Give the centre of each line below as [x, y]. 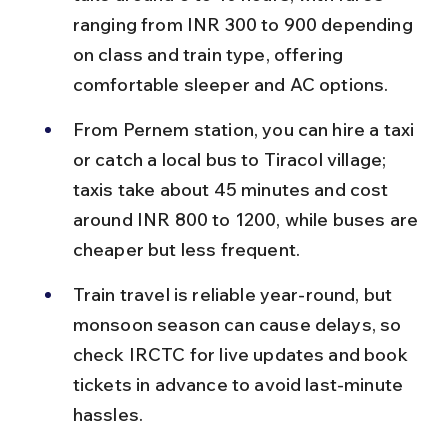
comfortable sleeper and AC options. [230, 84]
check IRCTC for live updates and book [242, 354]
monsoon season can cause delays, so [239, 324]
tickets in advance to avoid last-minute [240, 384]
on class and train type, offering [210, 54]
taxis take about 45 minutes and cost [232, 189]
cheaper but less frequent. [186, 249]
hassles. [108, 414]
